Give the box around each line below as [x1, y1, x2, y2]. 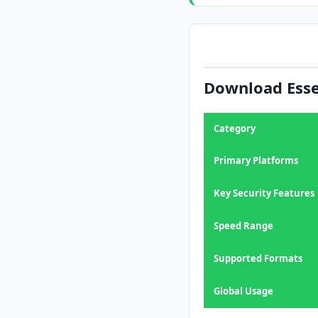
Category [214, 122, 256, 135]
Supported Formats [214, 252, 302, 265]
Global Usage [214, 285, 273, 297]
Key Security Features [214, 187, 314, 199]
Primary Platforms [214, 154, 298, 167]
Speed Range [214, 219, 273, 232]
